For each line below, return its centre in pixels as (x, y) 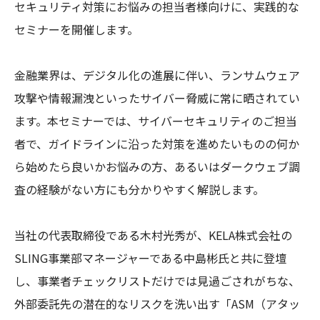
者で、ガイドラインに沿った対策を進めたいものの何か (157, 144)
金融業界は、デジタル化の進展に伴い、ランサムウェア (157, 75)
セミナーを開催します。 (76, 29)
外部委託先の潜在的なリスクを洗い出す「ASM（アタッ (157, 304)
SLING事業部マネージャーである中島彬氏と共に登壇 (150, 258)
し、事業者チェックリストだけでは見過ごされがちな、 (157, 281)
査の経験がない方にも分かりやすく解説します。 (139, 189)
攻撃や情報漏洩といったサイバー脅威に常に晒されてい (157, 98)
